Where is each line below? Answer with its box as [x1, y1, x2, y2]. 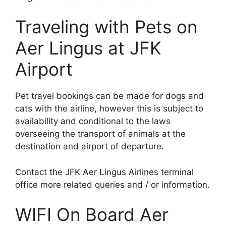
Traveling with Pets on [15, 16, 197, 38]
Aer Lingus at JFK [15, 37, 161, 59]
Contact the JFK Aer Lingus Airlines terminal [15, 166, 194, 177]
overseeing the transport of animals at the [15, 129, 186, 139]
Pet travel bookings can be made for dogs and [15, 91, 204, 101]
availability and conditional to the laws [15, 116, 171, 127]
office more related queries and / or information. [15, 179, 210, 190]
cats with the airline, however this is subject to [15, 103, 203, 114]
